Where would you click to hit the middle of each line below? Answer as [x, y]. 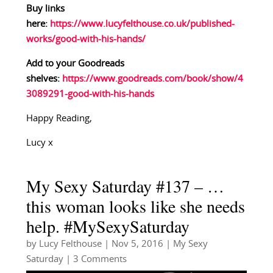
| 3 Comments [95, 259]
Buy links [45, 9]
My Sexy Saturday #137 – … [125, 186]
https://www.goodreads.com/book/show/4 [152, 79]
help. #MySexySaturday [108, 226]
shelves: [44, 79]
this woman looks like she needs [135, 206]
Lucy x [39, 143]
